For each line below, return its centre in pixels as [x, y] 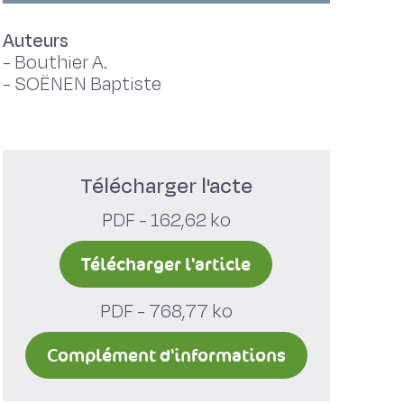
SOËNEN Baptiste [87, 84]
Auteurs [35, 41]
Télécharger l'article [166, 264]
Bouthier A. [60, 63]
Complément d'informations [166, 355]
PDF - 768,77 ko [166, 312]
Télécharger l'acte [166, 186]
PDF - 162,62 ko [166, 220]
